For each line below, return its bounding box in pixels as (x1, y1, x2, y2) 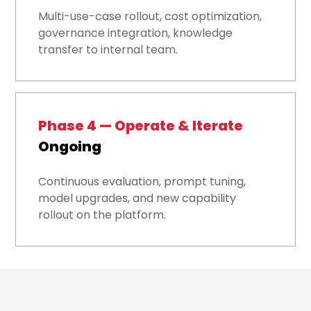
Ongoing (38, 137, 102, 157)
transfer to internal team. (38, 42, 178, 58)
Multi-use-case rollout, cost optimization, (38, 8, 262, 25)
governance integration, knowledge (38, 25, 233, 42)
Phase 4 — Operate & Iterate (38, 116, 244, 136)
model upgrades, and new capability (38, 190, 237, 207)
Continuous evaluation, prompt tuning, (38, 174, 246, 190)
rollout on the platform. (38, 207, 167, 224)
